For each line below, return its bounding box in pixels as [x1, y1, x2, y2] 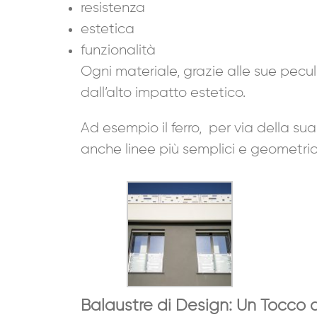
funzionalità [81, 42, 156, 57]
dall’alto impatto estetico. [81, 85, 246, 100]
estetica [81, 21, 134, 36]
